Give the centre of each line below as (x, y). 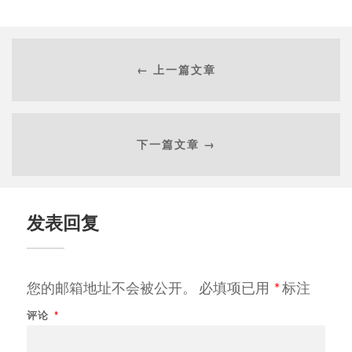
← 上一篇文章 (176, 70)
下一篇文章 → (176, 145)
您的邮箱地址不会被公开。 (111, 287)
